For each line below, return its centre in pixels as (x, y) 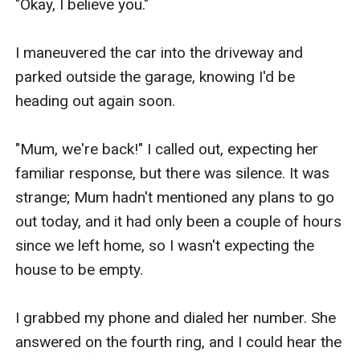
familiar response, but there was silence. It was (173, 173)
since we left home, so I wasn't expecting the (165, 245)
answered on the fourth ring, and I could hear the (179, 342)
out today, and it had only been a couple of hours (179, 221)
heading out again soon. (96, 100)
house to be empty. (80, 269)
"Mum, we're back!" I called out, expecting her (167, 149)
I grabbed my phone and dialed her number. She (176, 317)
